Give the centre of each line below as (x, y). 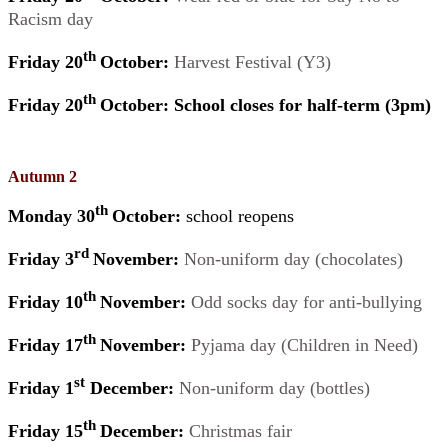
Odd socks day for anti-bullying (306, 302)
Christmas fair (240, 431)
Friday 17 (45, 345)
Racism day (50, 19)
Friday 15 (45, 431)
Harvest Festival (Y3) (252, 62)
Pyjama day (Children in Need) (304, 345)
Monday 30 (51, 216)
